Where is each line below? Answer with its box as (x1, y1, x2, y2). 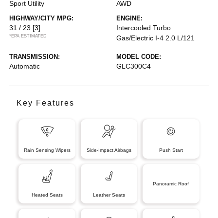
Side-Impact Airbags (86, 147, 131, 153)
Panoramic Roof (153, 181, 189, 186)
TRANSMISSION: (9, 53, 60, 60)
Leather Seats (92, 192, 125, 198)
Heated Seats (31, 192, 63, 198)
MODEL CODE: (116, 53, 161, 60)
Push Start (159, 147, 183, 153)
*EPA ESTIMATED (9, 33, 47, 38)
